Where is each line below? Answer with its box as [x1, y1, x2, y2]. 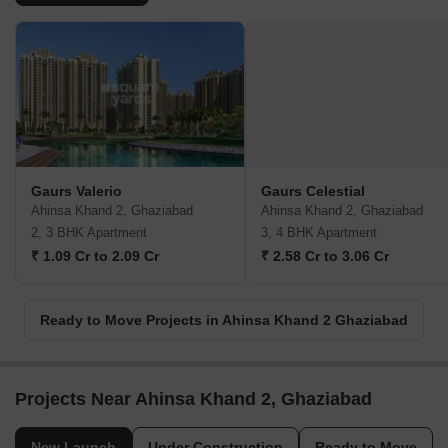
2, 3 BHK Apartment [31, 225, 147, 241]
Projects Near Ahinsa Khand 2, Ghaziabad [15, 389, 372, 410]
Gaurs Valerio [31, 183, 122, 200]
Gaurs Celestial [261, 183, 365, 200]
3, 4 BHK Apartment [261, 225, 377, 241]
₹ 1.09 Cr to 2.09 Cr [31, 248, 159, 265]
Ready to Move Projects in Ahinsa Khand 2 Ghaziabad [40, 312, 408, 329]
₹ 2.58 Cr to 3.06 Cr [261, 248, 389, 265]
